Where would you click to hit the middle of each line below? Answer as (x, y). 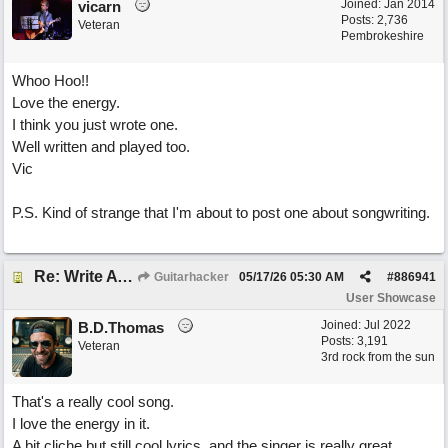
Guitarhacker (190, 277)
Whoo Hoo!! (50, 80)
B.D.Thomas (121, 327)
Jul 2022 (387, 325)
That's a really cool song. (93, 401)
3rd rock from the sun (378, 357)
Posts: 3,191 (354, 341)
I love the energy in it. (81, 423)
